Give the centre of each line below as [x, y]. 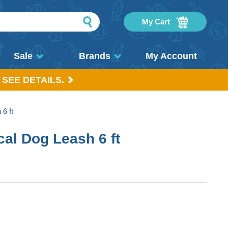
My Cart [157, 22]
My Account [171, 56]
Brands [94, 56]
